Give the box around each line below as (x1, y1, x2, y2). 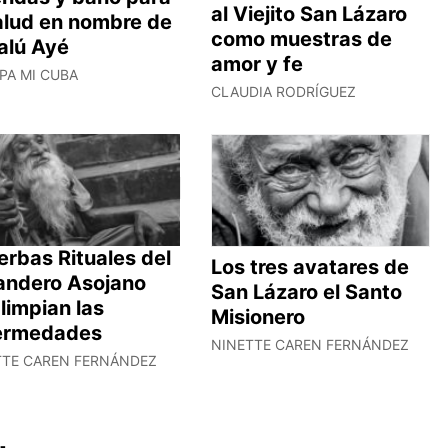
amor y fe (210, 51, 303, 76)
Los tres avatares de (210, 255, 409, 280)
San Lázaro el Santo (210, 280, 402, 305)
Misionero (210, 305, 305, 330)
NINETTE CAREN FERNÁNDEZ (210, 336, 409, 354)
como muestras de (210, 26, 392, 51)
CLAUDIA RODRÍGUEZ (210, 82, 356, 100)
